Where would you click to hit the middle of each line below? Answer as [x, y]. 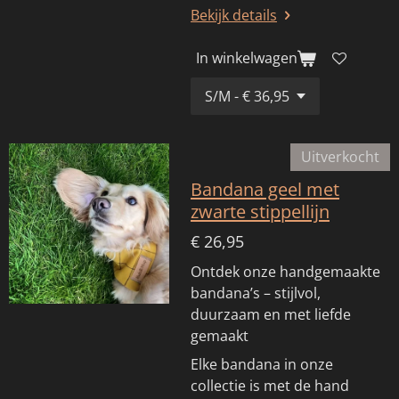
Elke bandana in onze [262, 364]
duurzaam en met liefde [271, 314]
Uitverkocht [340, 156]
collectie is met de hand [270, 385]
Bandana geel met [265, 188]
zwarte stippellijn [260, 211]
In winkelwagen [247, 58]
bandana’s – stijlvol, [256, 293]
